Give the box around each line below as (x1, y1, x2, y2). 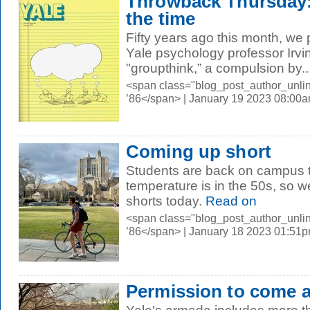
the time (126, 9, 196, 28)
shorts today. (126, 194, 202, 208)
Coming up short (126, 142, 271, 161)
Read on (202, 194, 257, 208)
